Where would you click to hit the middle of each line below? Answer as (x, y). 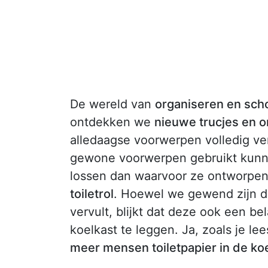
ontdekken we (112, 122)
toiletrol (92, 194)
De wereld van (112, 104)
